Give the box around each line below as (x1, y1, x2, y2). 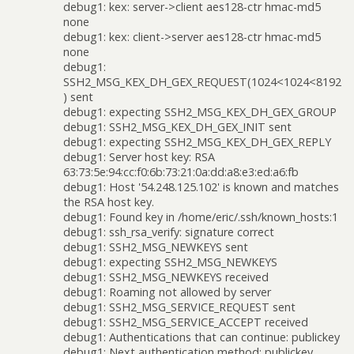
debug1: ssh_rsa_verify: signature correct (63, 224, 274, 240)
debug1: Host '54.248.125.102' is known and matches (63, 179, 339, 195)
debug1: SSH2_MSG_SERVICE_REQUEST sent (63, 299, 296, 315)
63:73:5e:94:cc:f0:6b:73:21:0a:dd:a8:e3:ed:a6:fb (63, 164, 299, 180)
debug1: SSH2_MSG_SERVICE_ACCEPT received (63, 314, 308, 330)
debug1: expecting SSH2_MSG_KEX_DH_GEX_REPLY (63, 134, 331, 150)
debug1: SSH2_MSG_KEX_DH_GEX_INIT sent (63, 119, 292, 135)
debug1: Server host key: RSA (63, 149, 215, 165)
